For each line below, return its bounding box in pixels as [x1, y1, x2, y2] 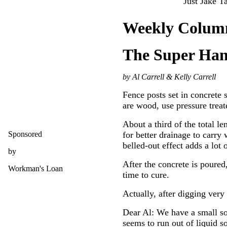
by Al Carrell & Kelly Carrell [123, 72, 216, 81]
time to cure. [123, 170, 169, 180]
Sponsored [8, 130, 42, 138]
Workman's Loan [8, 164, 63, 173]
